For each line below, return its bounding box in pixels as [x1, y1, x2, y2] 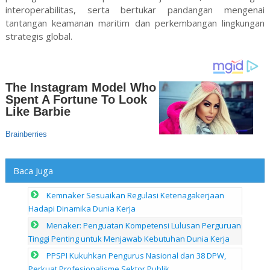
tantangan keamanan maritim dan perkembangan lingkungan [5, 17, 265, 30]
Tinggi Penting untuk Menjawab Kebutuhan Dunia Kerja [28, 233, 230, 244]
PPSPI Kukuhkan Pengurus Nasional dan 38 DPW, [46, 250, 227, 261]
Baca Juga [13, 165, 53, 177]
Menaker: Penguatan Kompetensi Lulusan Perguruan [46, 219, 242, 231]
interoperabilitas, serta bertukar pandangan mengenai [5, 4, 265, 16]
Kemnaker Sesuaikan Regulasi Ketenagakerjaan [46, 189, 225, 201]
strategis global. [5, 30, 75, 43]
